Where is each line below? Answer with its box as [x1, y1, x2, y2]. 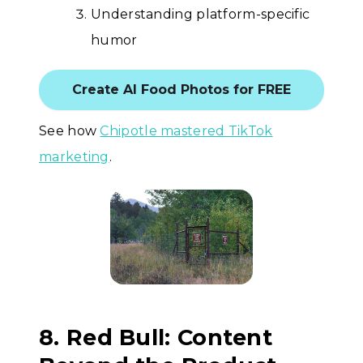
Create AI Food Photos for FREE [72, 81, 291, 97]
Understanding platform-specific [91, 6, 310, 22]
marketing [39, 148, 109, 164]
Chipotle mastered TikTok [100, 122, 273, 139]
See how [39, 122, 100, 139]
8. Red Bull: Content [39, 324, 272, 352]
